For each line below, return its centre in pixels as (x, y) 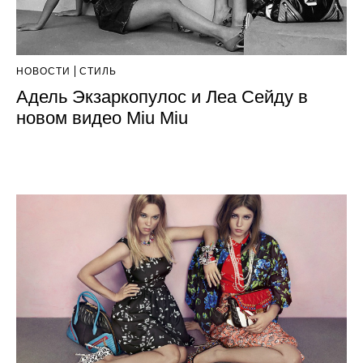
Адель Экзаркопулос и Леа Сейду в (162, 96)
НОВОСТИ (43, 71)
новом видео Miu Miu (102, 117)
